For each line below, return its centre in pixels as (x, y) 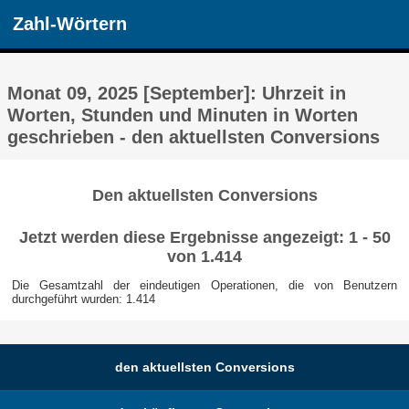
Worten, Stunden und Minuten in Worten (183, 115)
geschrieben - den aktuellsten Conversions (194, 137)
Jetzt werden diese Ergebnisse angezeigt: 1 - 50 (204, 237)
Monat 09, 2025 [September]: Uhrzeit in (177, 93)
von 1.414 (204, 256)
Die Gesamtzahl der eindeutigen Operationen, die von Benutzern (204, 285)
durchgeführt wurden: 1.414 (83, 299)
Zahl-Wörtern (70, 24)
